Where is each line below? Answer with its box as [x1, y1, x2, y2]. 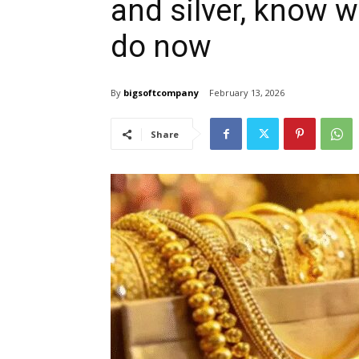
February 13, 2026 [209, 87, 284, 99]
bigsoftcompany [123, 86, 199, 99]
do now [111, 29, 212, 65]
